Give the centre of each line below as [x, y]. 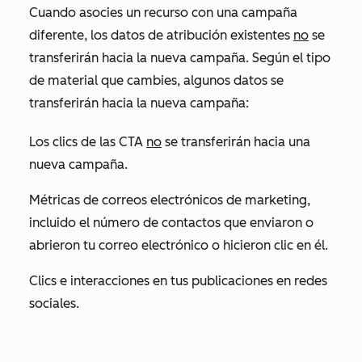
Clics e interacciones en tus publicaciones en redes [178, 281]
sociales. [54, 303]
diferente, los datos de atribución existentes [161, 35]
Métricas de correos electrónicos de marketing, [170, 200]
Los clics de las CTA [88, 142]
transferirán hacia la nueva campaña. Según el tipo [180, 58]
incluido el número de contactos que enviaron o [171, 223]
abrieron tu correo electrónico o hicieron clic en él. [179, 245]
